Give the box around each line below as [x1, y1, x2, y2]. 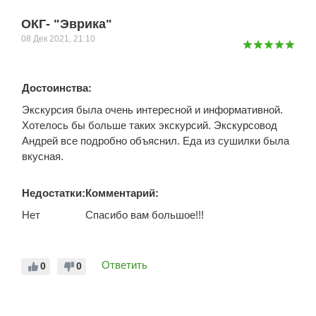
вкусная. [22, 150, 63, 162]
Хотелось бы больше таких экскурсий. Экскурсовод [22, 119, 277, 131]
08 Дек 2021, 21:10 [21, 33, 95, 44]
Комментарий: [85, 186, 159, 199]
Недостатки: [22, 186, 85, 199]
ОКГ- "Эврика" [21, 16, 112, 31]
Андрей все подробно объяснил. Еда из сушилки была [22, 134, 289, 147]
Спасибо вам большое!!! [85, 208, 204, 221]
